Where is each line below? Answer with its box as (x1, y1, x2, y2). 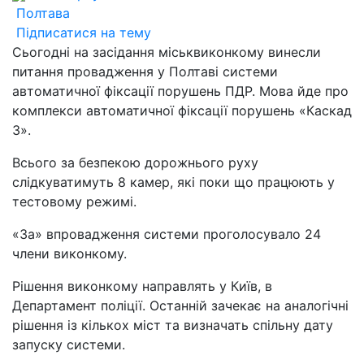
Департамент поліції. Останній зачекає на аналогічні (12, 297, 349, 314)
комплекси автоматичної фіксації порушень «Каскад (12, 102, 352, 119)
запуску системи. (12, 336, 125, 353)
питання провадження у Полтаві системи (12, 63, 278, 80)
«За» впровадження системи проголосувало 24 (12, 226, 321, 242)
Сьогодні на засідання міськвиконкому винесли (12, 44, 321, 60)
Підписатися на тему (16, 24, 151, 41)
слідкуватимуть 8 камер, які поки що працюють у (12, 174, 335, 190)
